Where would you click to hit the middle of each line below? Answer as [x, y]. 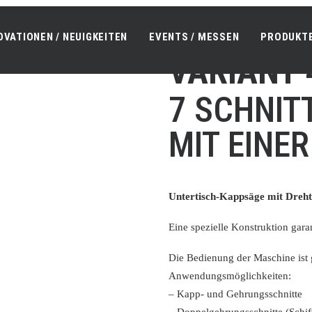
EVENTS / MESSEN [194, 37]
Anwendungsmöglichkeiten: [230, 276]
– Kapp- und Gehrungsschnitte [235, 294]
